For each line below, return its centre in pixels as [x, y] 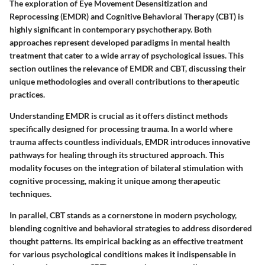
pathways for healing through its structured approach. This [117, 154]
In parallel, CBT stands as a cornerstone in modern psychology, [123, 215]
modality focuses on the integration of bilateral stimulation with [126, 167]
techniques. [30, 193]
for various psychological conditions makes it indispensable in [123, 254]
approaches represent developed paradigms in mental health [120, 42]
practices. [27, 94]
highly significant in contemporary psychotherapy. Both [111, 29]
